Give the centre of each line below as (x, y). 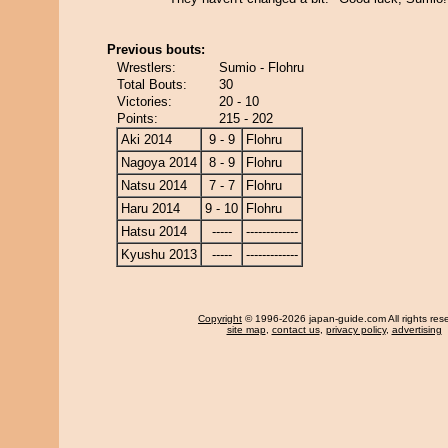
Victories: (144, 101)
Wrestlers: (146, 67)
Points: (137, 118)
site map (246, 329)
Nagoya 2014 (159, 162)
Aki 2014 (146, 139)
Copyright (220, 318)
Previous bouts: (156, 49)
